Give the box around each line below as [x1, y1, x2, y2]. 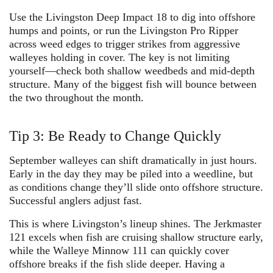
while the [9, 244, 53, 257]
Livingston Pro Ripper [140, 24, 238, 37]
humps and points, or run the [9, 24, 140, 37]
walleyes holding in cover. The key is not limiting [9, 51, 230, 63]
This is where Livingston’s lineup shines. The [9, 217, 214, 230]
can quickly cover [151, 244, 229, 257]
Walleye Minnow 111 [53, 244, 151, 257]
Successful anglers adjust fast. [9, 194, 142, 207]
